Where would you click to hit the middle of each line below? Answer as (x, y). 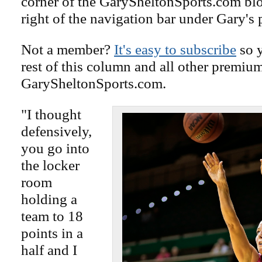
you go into (55, 148)
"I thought (51, 114)
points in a (52, 233)
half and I (49, 250)
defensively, (56, 131)
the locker (50, 165)
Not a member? (68, 49)
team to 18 (52, 216)
